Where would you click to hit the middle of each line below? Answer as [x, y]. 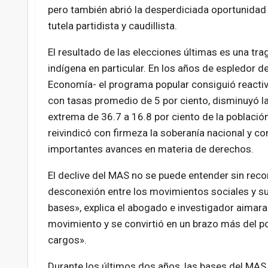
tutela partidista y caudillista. [112, 26]
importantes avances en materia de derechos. [150, 149]
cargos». [67, 240]
